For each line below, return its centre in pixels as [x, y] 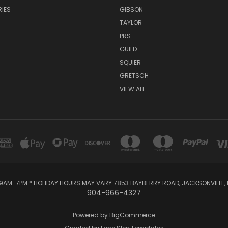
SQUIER [130, 63]
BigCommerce [132, 215]
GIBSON [131, 10]
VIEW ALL [132, 89]
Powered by [91, 215]
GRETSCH [134, 76]
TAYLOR [131, 23]
